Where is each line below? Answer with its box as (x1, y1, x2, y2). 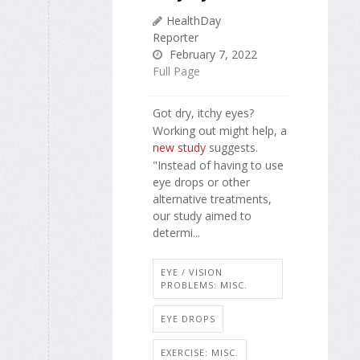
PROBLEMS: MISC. (161, 278, 247, 291)
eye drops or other (153, 174, 250, 190)
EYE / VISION (161, 265, 223, 278)
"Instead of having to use (153, 157, 284, 174)
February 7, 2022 (166, 46, 257, 62)
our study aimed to (153, 208, 252, 224)
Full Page (153, 63, 200, 79)
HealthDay (166, 12, 221, 28)
